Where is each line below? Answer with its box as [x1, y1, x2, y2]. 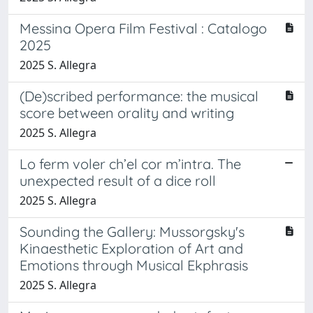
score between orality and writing [20, 103, 234, 122]
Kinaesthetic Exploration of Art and [20, 239, 243, 257]
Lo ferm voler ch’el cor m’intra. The [20, 154, 241, 173]
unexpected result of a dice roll [20, 171, 216, 189]
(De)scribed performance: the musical [20, 87, 259, 105]
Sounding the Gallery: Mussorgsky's [20, 222, 245, 240]
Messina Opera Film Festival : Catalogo [20, 19, 267, 37]
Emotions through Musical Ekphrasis [20, 256, 248, 274]
